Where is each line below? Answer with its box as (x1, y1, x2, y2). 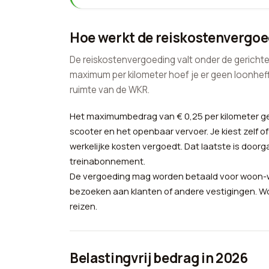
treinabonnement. (70, 155, 145, 168)
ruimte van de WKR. (70, 83, 150, 97)
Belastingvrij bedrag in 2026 (70, 249, 248, 268)
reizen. (70, 200, 97, 213)
